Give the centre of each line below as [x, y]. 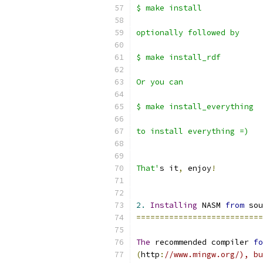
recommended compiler [202, 242]
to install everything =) [193, 131]
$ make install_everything [195, 107]
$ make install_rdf [178, 57]
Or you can [162, 82]
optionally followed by [190, 33]
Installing [174, 205]
